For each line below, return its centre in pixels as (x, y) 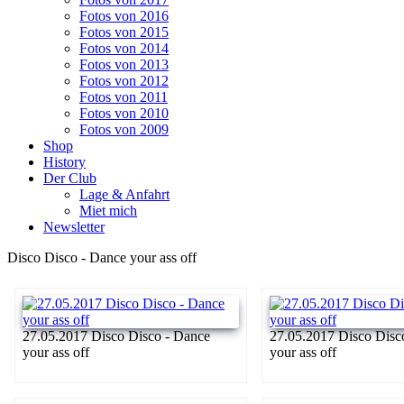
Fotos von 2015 (124, 32)
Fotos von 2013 (124, 64)
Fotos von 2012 (124, 80)
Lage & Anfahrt (124, 194)
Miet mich (108, 210)
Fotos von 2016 (124, 15)
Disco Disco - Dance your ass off (102, 257)
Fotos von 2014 (124, 48)
